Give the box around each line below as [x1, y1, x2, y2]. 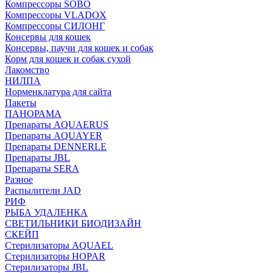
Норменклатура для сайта [5, 87, 112, 97]
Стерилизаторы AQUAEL [5, 240, 113, 250]
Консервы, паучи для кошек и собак [5, 43, 154, 53]
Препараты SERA [5, 163, 79, 174]
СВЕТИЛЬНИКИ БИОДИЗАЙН [5, 218, 141, 229]
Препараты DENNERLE [5, 141, 107, 152]
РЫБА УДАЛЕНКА [5, 207, 88, 218]
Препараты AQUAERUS [5, 119, 108, 130]
